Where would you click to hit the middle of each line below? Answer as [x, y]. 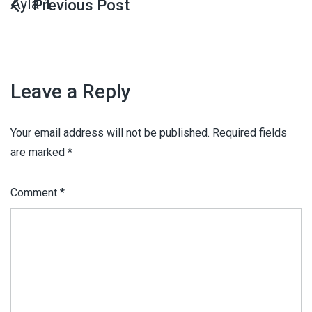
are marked [39, 153]
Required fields [250, 133]
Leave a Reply [71, 92]
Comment [35, 193]
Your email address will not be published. [110, 133]
